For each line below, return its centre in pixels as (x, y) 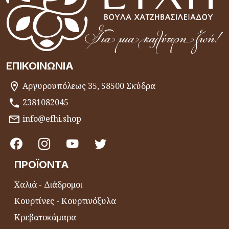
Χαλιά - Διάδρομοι (48, 184)
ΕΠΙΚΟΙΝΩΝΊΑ (40, 66)
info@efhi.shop (52, 118)
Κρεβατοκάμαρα (45, 217)
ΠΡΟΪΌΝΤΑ (42, 164)
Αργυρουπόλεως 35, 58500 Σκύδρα (89, 86)
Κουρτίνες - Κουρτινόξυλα (65, 201)
